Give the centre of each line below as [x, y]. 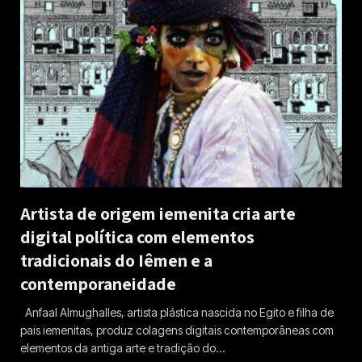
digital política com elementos [137, 236]
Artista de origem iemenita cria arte [158, 213]
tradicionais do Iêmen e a [116, 260]
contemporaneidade [98, 283]
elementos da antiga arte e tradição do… [122, 347]
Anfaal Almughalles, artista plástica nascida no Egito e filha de [177, 312]
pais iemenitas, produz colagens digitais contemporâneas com [177, 330]
